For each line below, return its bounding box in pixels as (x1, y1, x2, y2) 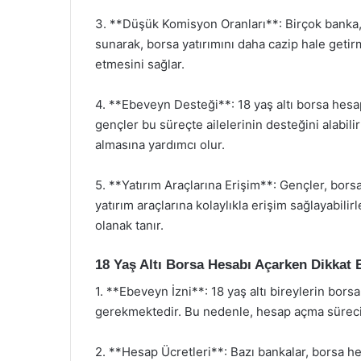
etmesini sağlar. (95, 56, 185, 72)
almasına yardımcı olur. (95, 137, 225, 152)
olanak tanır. (95, 218, 164, 233)
